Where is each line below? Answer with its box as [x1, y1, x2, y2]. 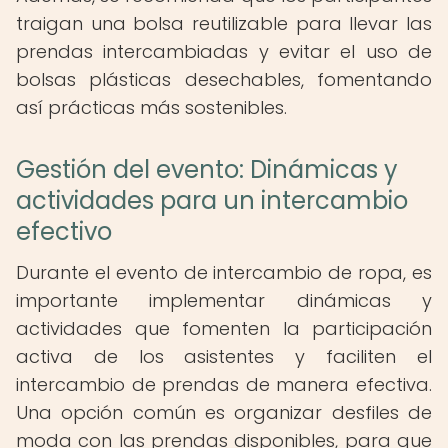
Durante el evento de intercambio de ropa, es [16, 260, 432, 285]
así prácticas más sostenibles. [16, 95, 287, 120]
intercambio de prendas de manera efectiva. [16, 372, 432, 397]
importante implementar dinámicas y [16, 288, 432, 313]
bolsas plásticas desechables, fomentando [16, 67, 432, 92]
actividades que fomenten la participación [16, 316, 432, 341]
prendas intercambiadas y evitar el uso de [16, 39, 432, 64]
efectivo [16, 215, 112, 248]
